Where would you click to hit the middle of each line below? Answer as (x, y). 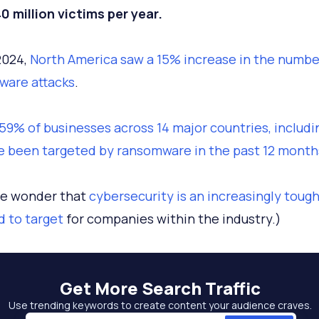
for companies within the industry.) (172, 219)
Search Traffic (201, 288)
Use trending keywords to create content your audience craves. (160, 305)
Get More (100, 288)
